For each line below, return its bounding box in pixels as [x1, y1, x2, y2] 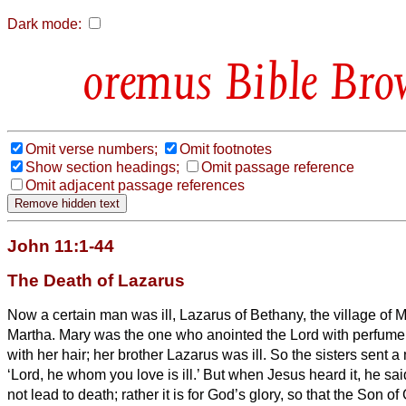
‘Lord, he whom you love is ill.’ [7, 366, 203, 382]
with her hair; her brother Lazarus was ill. [7, 346, 270, 362]
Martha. [7, 326, 59, 343]
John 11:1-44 [7, 236, 114, 256]
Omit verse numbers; [25, 140, 158, 157]
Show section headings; [25, 159, 179, 175]
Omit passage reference [201, 159, 354, 175]
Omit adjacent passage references [25, 177, 245, 193]
